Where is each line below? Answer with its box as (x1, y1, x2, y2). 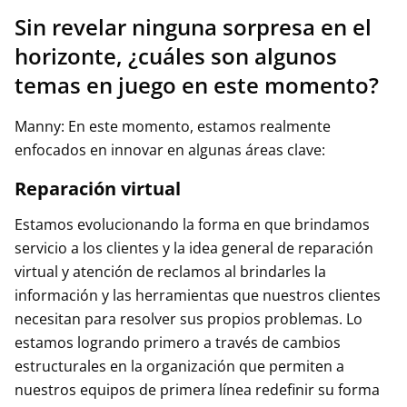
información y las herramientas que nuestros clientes (15, 285, 381, 305)
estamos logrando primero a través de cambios (15, 333, 341, 352)
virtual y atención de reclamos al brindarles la (15, 262, 326, 282)
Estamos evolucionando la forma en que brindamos (15, 214, 370, 234)
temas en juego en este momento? (15, 70, 379, 100)
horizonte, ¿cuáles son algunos (15, 41, 337, 71)
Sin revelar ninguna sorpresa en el (15, 12, 372, 42)
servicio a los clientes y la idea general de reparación (15, 238, 373, 258)
